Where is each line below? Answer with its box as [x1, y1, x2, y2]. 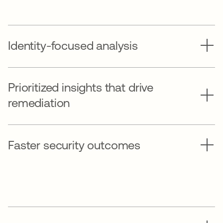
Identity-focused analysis [8, 38, 138, 52]
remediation [8, 96, 70, 110]
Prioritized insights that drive [8, 81, 154, 95]
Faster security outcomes [8, 138, 141, 152]
